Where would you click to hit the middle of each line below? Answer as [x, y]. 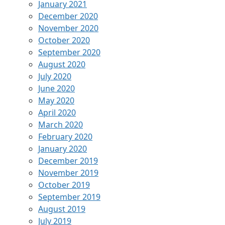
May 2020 [56, 100]
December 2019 [68, 160]
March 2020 [61, 124]
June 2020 [57, 88]
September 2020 [69, 52]
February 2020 [65, 136]
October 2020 [64, 40]
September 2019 [69, 197]
